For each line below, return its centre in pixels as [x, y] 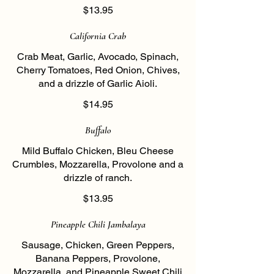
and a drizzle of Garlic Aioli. [98, 83]
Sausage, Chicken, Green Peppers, [98, 245]
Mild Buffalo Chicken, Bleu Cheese [98, 151]
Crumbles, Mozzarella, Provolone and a [98, 164]
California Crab [98, 36]
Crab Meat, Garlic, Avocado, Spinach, [98, 57]
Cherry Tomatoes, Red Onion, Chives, [98, 70]
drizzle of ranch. [98, 178]
